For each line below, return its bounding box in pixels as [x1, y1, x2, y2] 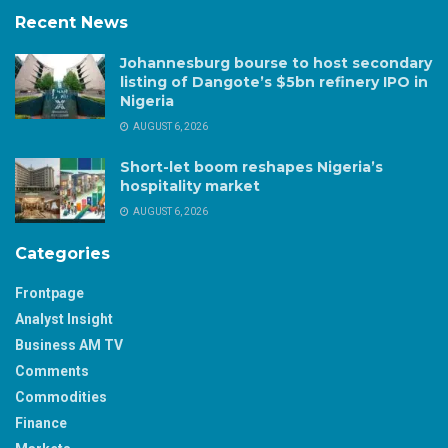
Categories [15, 244, 110, 264]
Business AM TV [15, 337, 123, 354]
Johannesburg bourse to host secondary [120, 54, 432, 73]
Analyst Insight [15, 311, 113, 328]
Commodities [15, 389, 107, 406]
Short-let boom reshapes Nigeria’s [120, 158, 383, 177]
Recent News [15, 13, 128, 33]
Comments [15, 363, 89, 380]
